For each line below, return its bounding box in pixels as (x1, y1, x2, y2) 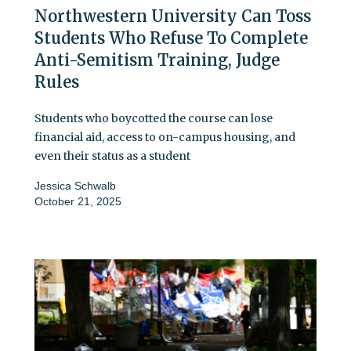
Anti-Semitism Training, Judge (34, 50, 280, 71)
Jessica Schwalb (34, 179, 116, 193)
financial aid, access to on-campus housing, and (34, 130, 295, 145)
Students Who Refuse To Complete (34, 28, 308, 49)
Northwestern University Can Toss (34, 6, 311, 27)
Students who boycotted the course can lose (34, 111, 273, 126)
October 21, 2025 (34, 195, 121, 208)
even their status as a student (34, 149, 190, 164)
